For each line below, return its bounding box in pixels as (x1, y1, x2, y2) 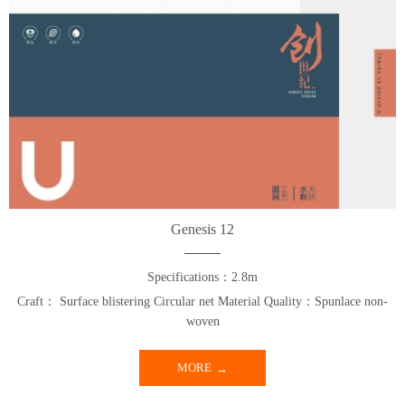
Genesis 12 (171, 221, 234, 237)
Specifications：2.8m (147, 270, 258, 284)
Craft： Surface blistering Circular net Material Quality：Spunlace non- (17, 295, 388, 308)
